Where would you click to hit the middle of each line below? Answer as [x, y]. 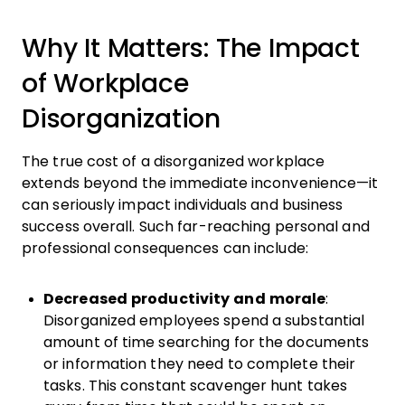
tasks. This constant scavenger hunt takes [196, 386]
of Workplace [105, 84]
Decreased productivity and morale [185, 299]
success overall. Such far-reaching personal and [196, 226]
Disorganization [121, 119]
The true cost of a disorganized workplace [174, 161]
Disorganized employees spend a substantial [204, 320]
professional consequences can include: [169, 248]
